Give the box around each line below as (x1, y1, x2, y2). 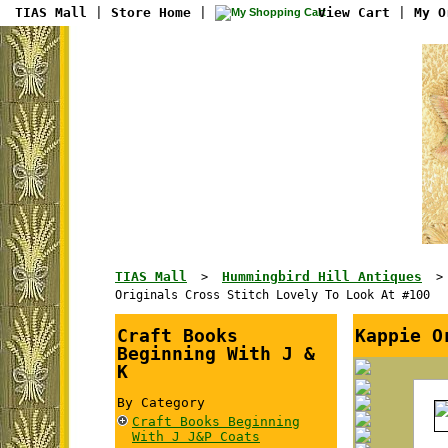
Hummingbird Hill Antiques (222, 268, 422, 284)
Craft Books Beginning (132, 414, 300, 429)
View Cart (310, 5, 390, 20)
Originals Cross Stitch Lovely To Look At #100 (115, 287, 430, 302)
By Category (117, 395, 205, 410)
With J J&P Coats (132, 429, 260, 444)
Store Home (111, 5, 191, 20)
